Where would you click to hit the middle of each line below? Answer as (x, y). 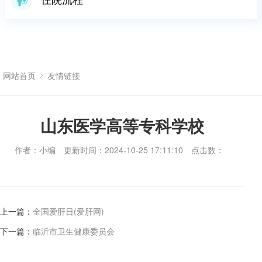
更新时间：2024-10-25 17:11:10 (123, 150)
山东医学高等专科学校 (122, 125)
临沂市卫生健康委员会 (74, 231)
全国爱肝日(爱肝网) (68, 211)
